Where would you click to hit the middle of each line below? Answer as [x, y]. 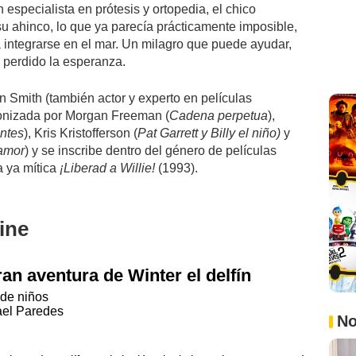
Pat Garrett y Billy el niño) [209, 133]
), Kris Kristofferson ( [81, 133]
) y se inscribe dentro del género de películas [151, 150]
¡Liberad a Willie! [107, 168]
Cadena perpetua [219, 115]
